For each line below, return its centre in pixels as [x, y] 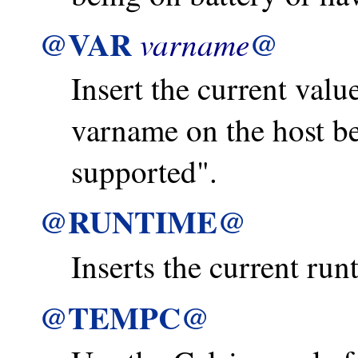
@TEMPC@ [124, 316]
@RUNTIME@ [143, 221]
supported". [144, 171]
